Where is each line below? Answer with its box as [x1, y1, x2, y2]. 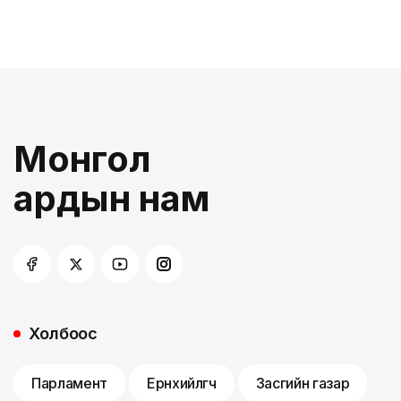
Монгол [13, 137, 151, 181]
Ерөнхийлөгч [147, 374, 217, 392]
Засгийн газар [255, 374, 350, 392]
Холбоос [29, 324, 98, 343]
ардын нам [13, 176, 209, 220]
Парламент [31, 374, 108, 392]
